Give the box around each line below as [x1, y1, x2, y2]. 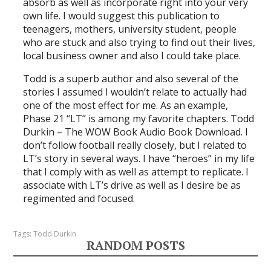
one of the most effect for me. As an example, [23, 98, 229, 112]
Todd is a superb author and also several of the [23, 71, 239, 85]
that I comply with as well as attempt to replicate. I [23, 165, 249, 178]
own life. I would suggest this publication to [23, 8, 220, 22]
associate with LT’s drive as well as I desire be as [23, 178, 241, 192]
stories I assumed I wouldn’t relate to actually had [23, 85, 247, 99]
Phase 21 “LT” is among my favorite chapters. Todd [23, 111, 255, 125]
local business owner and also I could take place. [23, 48, 241, 62]
